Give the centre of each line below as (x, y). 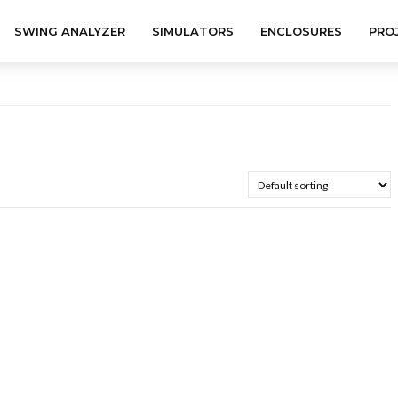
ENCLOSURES (301, 31)
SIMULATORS (192, 31)
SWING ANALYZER (69, 31)
